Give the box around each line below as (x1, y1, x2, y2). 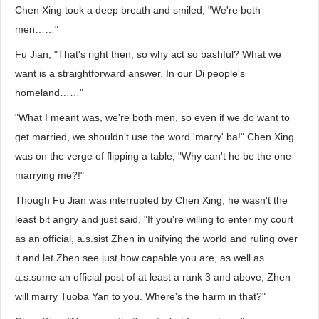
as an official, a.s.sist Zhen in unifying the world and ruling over (15, 233, 298, 244)
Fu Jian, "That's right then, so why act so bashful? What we (15, 48, 281, 60)
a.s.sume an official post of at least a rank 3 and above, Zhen (15, 271, 291, 283)
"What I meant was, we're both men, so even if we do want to (15, 112, 290, 123)
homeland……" (15, 87, 83, 98)
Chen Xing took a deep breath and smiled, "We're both (15, 4, 261, 16)
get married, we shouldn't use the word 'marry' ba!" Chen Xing (15, 131, 294, 142)
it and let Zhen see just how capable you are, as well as (15, 252, 264, 263)
